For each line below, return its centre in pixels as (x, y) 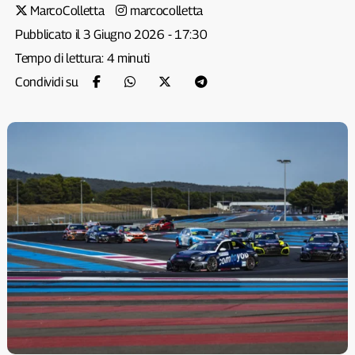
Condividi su (48, 82)
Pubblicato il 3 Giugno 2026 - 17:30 (111, 34)
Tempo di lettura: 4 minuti (82, 58)
